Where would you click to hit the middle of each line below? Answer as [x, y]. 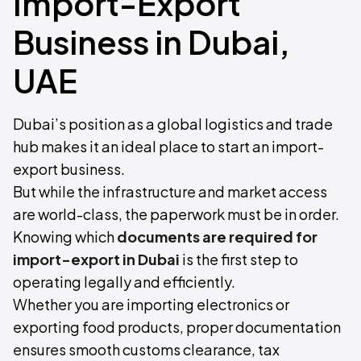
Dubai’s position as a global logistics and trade [173, 124]
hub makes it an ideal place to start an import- [168, 146]
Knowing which [65, 237]
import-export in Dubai [96, 259]
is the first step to [239, 259]
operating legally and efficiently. [124, 282]
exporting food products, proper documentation [177, 327]
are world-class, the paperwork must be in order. [178, 214]
